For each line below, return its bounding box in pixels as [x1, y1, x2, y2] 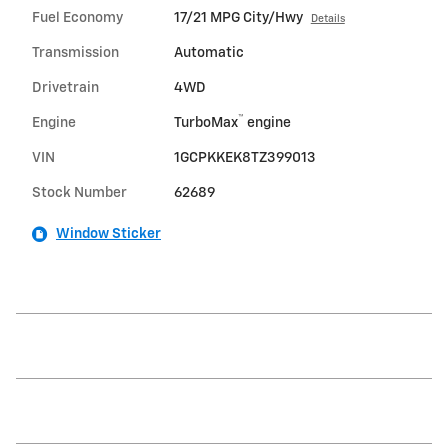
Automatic [173, 46, 244, 61]
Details [310, 14, 345, 25]
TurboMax [173, 116, 238, 131]
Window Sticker [56, 227, 161, 242]
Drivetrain [32, 81, 99, 96]
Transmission [32, 46, 119, 61]
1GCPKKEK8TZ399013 [173, 151, 316, 166]
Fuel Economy [32, 11, 123, 26]
